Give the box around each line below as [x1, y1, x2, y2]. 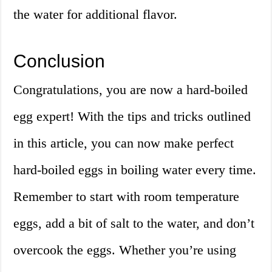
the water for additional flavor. [13, 7, 178, 22]
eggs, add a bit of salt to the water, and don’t [13, 216, 255, 231]
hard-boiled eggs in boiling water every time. [13, 162, 257, 178]
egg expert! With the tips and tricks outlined [13, 109, 251, 124]
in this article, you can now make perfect [13, 135, 234, 151]
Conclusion [13, 51, 106, 72]
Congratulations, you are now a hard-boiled [13, 82, 248, 98]
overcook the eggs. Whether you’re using [13, 242, 237, 258]
